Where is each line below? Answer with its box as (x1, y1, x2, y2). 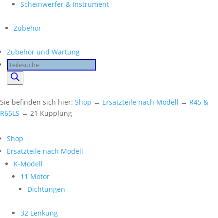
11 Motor (20, 172, 50, 181)
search (6, 72, 28, 81)
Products (6, 59, 35, 69)
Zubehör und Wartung (7, 47, 80, 56)
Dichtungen (27, 184, 65, 194)
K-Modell (14, 159, 43, 168)
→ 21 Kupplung (19, 109, 72, 118)
